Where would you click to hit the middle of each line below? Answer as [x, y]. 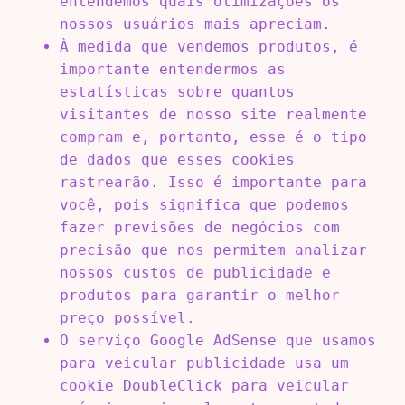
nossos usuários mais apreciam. [195, 24]
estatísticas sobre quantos [177, 91]
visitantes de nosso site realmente [213, 114]
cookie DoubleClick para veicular [204, 385]
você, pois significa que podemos [204, 204]
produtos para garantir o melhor [199, 295]
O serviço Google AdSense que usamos [217, 340]
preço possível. [127, 317]
